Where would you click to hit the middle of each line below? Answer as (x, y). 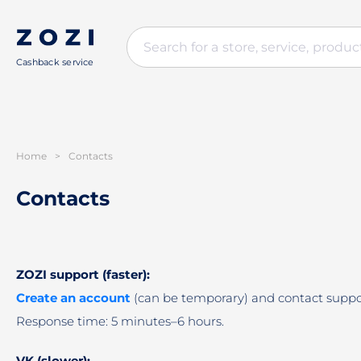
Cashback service (55, 62)
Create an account (73, 298)
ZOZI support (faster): (83, 274)
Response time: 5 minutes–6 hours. (120, 321)
